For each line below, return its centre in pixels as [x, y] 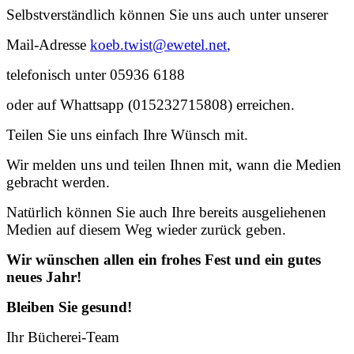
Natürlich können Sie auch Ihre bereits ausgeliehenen [166, 212]
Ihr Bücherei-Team [63, 337]
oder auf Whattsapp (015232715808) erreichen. [151, 104]
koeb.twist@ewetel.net [158, 44]
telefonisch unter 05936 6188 [96, 74]
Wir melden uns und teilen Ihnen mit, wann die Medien [174, 164]
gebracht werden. [58, 182]
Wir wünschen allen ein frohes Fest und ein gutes [164, 259]
